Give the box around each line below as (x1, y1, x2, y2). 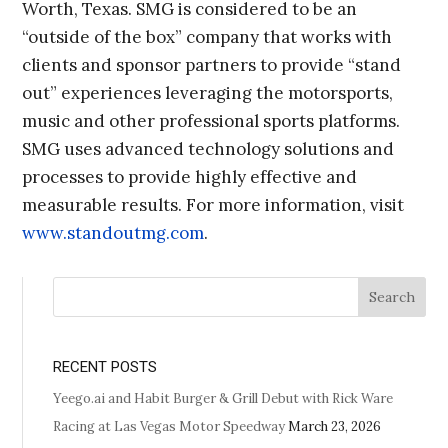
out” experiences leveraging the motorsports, (22, 82, 394, 105)
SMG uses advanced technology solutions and (22, 138, 395, 161)
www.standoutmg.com (22, 222, 205, 245)
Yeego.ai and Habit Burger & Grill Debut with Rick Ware (53, 389, 394, 407)
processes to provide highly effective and (22, 166, 358, 189)
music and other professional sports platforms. (22, 110, 401, 133)
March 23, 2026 (288, 417, 382, 435)
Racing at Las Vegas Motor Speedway (53, 417, 286, 435)
